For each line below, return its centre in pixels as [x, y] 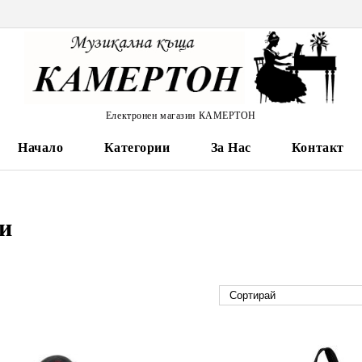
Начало [41, 147]
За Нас [231, 147]
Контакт [318, 147]
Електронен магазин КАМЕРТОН [181, 115]
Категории [137, 147]
